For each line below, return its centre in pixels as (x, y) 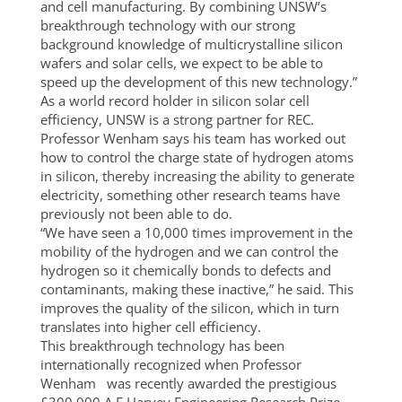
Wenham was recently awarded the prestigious (188, 383)
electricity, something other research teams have (190, 195)
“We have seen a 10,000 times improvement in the (196, 232)
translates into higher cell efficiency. (150, 327)
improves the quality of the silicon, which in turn (189, 308)
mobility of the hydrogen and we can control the (189, 251)
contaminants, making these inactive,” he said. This (197, 289)
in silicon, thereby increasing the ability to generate (197, 176)
